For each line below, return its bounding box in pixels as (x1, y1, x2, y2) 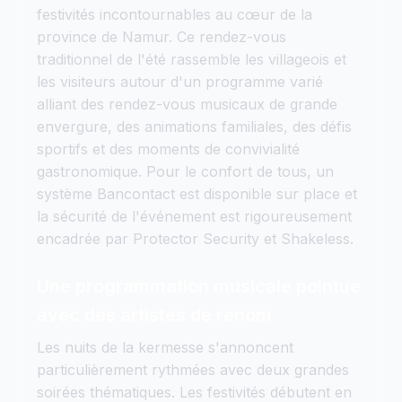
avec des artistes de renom (37, 303, 272, 326)
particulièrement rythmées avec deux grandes (37, 360, 349, 379)
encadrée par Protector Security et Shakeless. (37, 229, 354, 248)
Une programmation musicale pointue (37, 275, 361, 297)
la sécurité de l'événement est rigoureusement (37, 206, 352, 225)
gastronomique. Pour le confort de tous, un (37, 162, 334, 180)
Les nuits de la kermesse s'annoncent (37, 337, 293, 356)
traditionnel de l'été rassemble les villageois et (37, 49, 346, 68)
